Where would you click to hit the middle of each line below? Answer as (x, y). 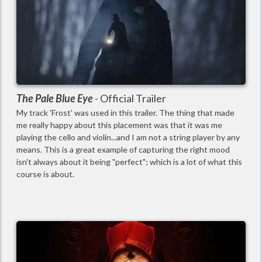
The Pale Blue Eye (56, 99)
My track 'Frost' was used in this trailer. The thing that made (125, 113)
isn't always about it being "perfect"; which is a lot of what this (129, 162)
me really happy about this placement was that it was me (119, 125)
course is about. (45, 174)
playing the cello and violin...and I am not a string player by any (128, 137)
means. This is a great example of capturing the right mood (123, 150)
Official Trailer (133, 99)
